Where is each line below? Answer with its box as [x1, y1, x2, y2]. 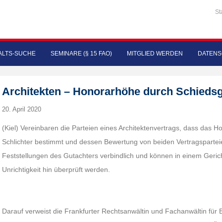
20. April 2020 [2, 106, 42, 113]
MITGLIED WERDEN [127, 50, 183, 57]
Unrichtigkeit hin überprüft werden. [2, 166, 111, 173]
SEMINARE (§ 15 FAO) [51, 50, 112, 57]
